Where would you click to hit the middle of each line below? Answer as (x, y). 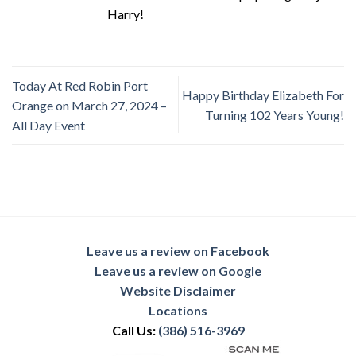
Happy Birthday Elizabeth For (263, 95)
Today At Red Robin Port (80, 85)
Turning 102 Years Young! (275, 115)
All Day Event (48, 125)
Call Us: (135, 330)
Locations (178, 310)
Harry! (126, 14)
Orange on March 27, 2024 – (89, 105)
